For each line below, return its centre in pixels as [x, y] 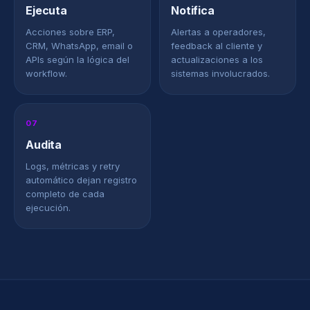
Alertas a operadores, [218, 32]
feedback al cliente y [217, 46]
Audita [44, 145]
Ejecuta [46, 10]
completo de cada [65, 194]
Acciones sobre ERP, [70, 32]
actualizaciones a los [217, 60]
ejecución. [48, 208]
